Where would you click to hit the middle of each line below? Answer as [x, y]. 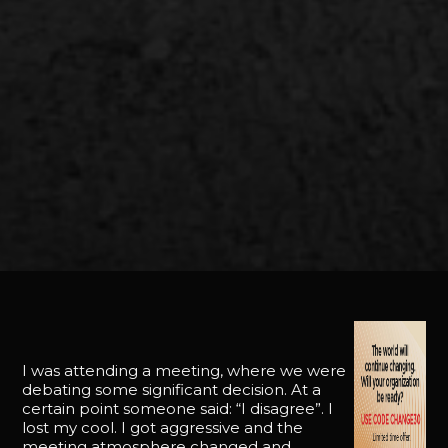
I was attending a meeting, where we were [184, 370]
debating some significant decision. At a [172, 389]
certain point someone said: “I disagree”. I [178, 408]
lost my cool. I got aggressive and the [163, 427]
